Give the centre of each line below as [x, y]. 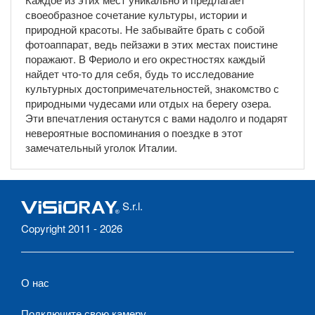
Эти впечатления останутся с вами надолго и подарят [156, 117]
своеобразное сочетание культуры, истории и [136, 14]
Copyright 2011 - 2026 [72, 228]
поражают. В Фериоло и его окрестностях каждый [145, 58]
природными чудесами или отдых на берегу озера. [148, 103]
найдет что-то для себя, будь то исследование [140, 73]
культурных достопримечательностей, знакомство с [152, 88]
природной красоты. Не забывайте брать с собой [145, 29]
